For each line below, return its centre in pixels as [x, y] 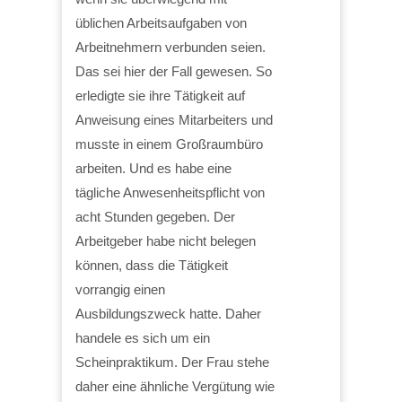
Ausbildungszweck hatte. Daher [168, 313]
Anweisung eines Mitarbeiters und [174, 119]
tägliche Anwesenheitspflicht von [170, 192]
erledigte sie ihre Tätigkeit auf [160, 95]
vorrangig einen [120, 289]
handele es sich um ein [143, 337]
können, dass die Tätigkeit [152, 265]
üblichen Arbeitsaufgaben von [161, 22]
